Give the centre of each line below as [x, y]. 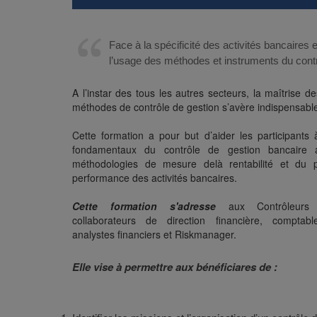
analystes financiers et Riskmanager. [154, 234]
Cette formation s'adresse [144, 206]
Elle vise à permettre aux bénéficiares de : [175, 267]
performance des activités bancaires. [155, 178]
